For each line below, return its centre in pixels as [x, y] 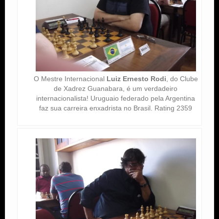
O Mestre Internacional [70, 79]
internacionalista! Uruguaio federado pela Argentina [116, 99]
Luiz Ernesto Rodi [136, 79]
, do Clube [182, 79]
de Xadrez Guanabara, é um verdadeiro [116, 89]
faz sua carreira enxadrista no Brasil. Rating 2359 [116, 108]
